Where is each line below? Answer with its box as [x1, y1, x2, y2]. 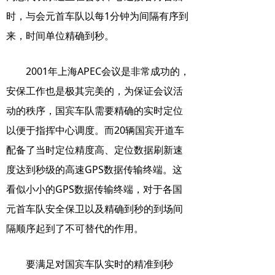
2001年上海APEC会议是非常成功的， [26, 64, 190, 78]
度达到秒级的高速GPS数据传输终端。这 [6, 163, 182, 176]
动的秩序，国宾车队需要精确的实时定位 [6, 104, 183, 117]
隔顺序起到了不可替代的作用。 [6, 222, 144, 235]
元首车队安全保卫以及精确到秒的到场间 [6, 202, 183, 215]
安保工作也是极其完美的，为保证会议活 [6, 84, 183, 98]
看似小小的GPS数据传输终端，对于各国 [6, 182, 182, 196]
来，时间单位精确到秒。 [6, 29, 114, 42]
